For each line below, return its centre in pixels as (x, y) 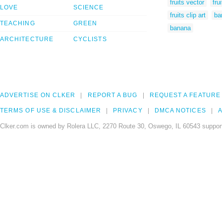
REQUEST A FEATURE (185, 95)
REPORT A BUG (112, 95)
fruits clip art (188, 15)
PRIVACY (128, 111)
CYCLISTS (90, 39)
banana (180, 28)
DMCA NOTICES (180, 111)
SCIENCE (89, 8)
